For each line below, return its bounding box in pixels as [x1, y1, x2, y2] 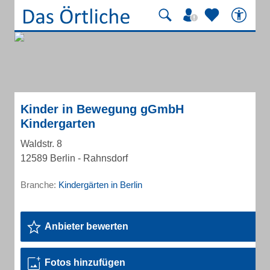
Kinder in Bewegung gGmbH [20, 102, 184, 116]
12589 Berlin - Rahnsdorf [20, 153, 128, 163]
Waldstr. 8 [20, 139, 62, 149]
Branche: [20, 180, 58, 190]
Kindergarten [20, 117, 95, 130]
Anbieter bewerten [45, 221, 128, 231]
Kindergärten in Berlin [58, 180, 142, 190]
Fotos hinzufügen [45, 257, 125, 268]
